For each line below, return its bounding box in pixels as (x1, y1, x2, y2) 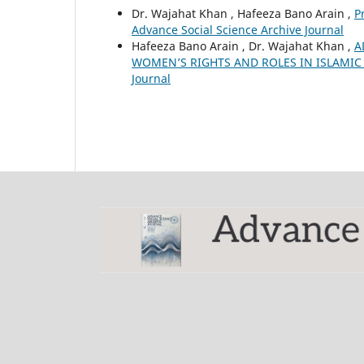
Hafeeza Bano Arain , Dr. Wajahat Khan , (132, 37, 354, 54)
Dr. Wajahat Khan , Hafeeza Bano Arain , (132, 5, 354, 21)
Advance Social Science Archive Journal (132, 21, 344, 37)
